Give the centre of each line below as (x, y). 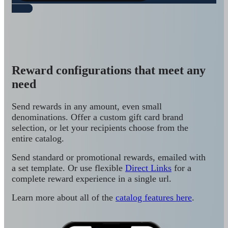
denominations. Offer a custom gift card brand (97, 117)
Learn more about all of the (64, 197)
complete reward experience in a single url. (92, 178)
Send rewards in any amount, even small (87, 106)
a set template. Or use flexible (68, 168)
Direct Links (148, 168)
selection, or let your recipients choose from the (100, 127)
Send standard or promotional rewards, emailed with (109, 157)
